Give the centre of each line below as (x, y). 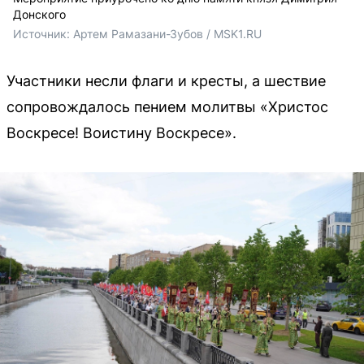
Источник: (43, 34)
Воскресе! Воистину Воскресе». (121, 133)
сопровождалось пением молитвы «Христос (167, 107)
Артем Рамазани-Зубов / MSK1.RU (167, 34)
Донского (39, 15)
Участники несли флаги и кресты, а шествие (166, 81)
